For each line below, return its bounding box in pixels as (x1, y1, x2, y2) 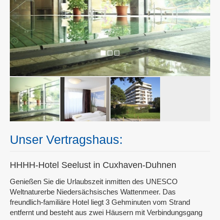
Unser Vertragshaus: (10, 132, 123, 146)
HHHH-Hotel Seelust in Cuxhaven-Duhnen (10, 160, 176, 170)
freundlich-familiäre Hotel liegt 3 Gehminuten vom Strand (10, 197, 190, 206)
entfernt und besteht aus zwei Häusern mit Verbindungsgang (10, 208, 202, 217)
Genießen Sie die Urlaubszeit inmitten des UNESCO (10, 177, 178, 186)
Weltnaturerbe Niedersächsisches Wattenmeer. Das (10, 187, 176, 196)
